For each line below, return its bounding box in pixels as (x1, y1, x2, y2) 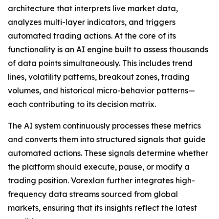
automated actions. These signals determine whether (8, 148, 208, 158)
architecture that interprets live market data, (8, 3, 178, 14)
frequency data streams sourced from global (8, 189, 178, 199)
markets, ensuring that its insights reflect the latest (8, 203, 197, 213)
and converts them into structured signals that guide (8, 134, 206, 145)
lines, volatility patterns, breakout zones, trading (8, 72, 190, 82)
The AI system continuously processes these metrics (8, 121, 201, 131)
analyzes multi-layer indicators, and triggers (8, 17, 175, 27)
